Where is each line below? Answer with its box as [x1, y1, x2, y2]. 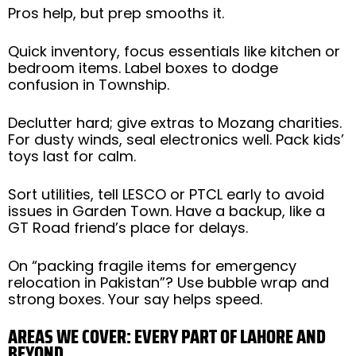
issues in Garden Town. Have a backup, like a [8, 200, 325, 221]
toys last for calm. [8, 145, 136, 166]
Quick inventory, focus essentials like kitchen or [8, 41, 340, 61]
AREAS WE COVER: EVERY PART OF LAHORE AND [8, 321, 326, 352]
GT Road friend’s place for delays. [8, 217, 248, 238]
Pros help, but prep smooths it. [8, 2, 224, 23]
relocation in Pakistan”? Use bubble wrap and [8, 272, 329, 292]
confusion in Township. [8, 74, 169, 95]
